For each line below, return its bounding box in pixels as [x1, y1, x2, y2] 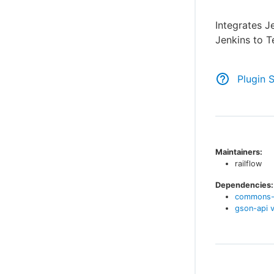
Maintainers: [215, 147, 262, 157]
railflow [235, 159, 262, 168]
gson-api [235, 204, 268, 213]
